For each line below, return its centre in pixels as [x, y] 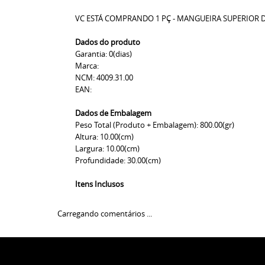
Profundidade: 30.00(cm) [118, 160]
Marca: [87, 66]
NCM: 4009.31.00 [104, 77]
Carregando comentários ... [105, 214]
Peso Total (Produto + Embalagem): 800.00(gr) [155, 125]
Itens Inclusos [99, 184]
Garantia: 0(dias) [104, 54]
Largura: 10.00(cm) [107, 148]
